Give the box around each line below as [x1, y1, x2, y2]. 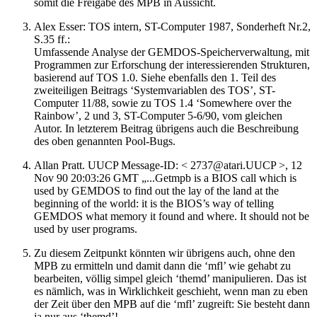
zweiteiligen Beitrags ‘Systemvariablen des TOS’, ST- [34, 84, 275, 97]
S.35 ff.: [34, 33, 70, 46]
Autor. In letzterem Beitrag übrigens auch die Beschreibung [34, 122, 299, 135]
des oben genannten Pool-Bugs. [34, 135, 175, 148]
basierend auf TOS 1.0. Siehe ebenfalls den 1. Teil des [34, 71, 276, 84]
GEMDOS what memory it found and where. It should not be [34, 210, 309, 223]
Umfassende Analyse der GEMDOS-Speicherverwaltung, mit [34, 46, 309, 59]
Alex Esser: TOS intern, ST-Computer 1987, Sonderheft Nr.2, [34, 21, 311, 33]
